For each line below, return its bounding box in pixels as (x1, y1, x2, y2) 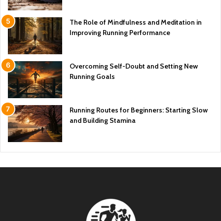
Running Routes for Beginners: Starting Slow (70, 106, 208, 115)
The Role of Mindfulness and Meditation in (70, 18, 202, 27)
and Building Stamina (70, 116, 136, 125)
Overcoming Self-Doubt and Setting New (70, 62, 198, 71)
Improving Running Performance (70, 28, 170, 37)
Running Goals (70, 72, 115, 81)
